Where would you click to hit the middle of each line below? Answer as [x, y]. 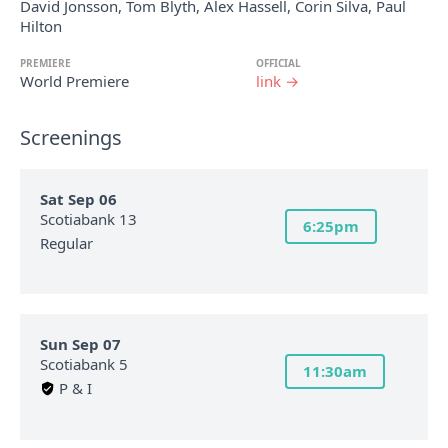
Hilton [41, 26]
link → [277, 81]
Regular [66, 242]
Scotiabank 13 [88, 218]
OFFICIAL [278, 63]
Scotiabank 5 [84, 364]
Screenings [71, 137]
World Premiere [74, 81]
